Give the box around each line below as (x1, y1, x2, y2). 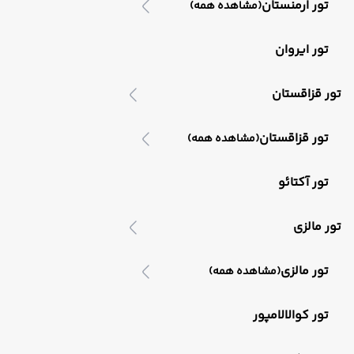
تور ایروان (275, 40, 329, 60)
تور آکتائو (278, 173, 329, 193)
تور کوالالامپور (253, 306, 329, 326)
